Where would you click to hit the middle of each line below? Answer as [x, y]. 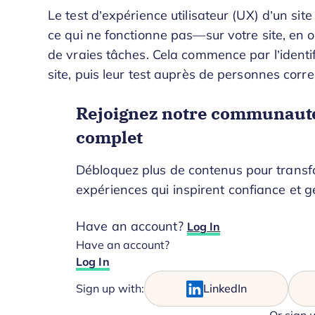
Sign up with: [110, 289]
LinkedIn [225, 289]
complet [110, 137]
